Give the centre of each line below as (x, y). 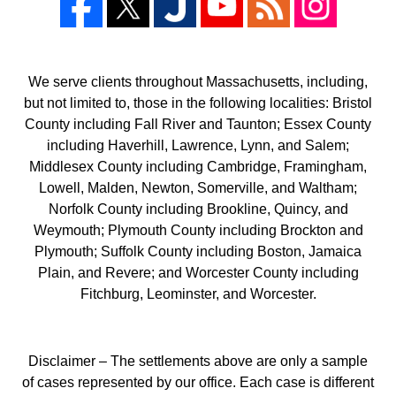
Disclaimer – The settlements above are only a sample (198, 362)
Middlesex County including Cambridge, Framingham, (198, 166)
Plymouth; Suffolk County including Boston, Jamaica (198, 251)
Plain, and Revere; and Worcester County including (198, 272)
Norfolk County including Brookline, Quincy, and (198, 209)
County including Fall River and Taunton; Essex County (198, 124)
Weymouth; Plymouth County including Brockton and (198, 230)
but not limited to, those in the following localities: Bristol (198, 103)
